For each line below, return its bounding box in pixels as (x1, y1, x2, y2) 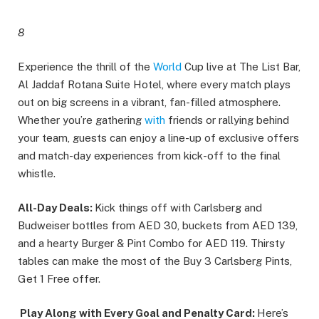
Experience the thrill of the (18, 61, 153, 73)
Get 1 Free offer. (18, 273, 100, 286)
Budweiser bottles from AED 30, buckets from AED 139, (18, 219, 298, 232)
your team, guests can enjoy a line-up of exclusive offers (18, 132, 299, 145)
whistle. (18, 167, 56, 180)
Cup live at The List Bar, (182, 61, 300, 73)
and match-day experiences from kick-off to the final (18, 150, 281, 162)
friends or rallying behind (165, 114, 289, 127)
